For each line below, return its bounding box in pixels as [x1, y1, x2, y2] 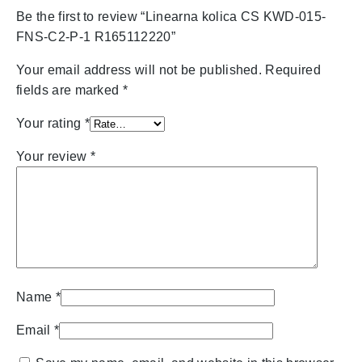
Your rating [16, 116, 85, 130]
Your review [16, 149, 90, 163]
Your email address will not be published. [16, 62, 263, 77]
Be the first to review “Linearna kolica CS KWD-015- [16, 9, 326, 23]
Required [265, 62, 322, 77]
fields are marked [16, 82, 123, 97]
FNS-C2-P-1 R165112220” [16, 29, 176, 44]
